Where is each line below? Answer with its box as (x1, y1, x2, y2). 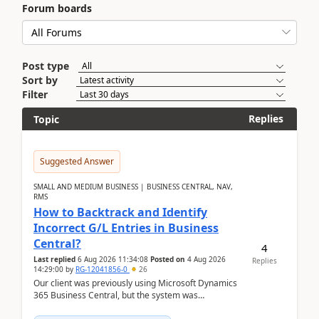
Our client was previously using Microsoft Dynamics (33, 277, 237, 289)
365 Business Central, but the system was (33, 289, 198, 301)
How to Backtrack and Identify (33, 204, 207, 220)
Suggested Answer (40, 155, 114, 167)
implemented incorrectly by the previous (33, 301, 193, 313)
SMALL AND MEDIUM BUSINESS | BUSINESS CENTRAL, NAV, (33, 182, 233, 192)
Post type (22, 59, 69, 73)
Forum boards (22, 1, 92, 15)
